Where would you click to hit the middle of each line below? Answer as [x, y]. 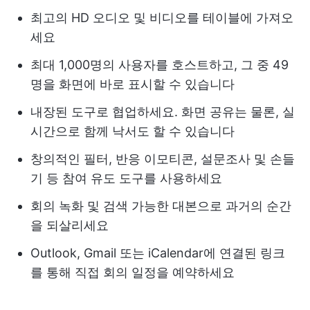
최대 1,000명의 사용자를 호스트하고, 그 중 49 [159, 65]
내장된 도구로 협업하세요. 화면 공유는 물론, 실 [163, 112]
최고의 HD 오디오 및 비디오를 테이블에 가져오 [162, 18]
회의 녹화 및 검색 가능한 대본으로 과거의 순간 [161, 206]
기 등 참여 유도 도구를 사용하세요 [126, 179]
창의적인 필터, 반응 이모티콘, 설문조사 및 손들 [163, 159]
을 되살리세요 [70, 226]
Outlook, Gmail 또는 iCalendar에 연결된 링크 [158, 253]
